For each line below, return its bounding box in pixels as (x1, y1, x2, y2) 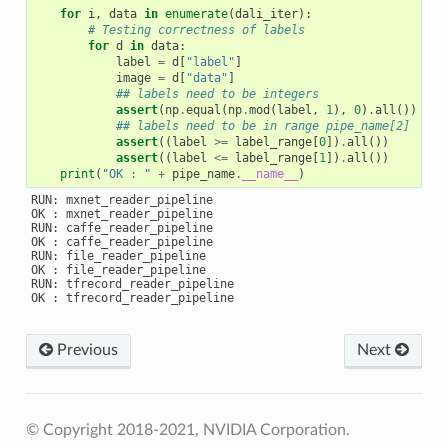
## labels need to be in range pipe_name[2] (115, 119, 410, 134)
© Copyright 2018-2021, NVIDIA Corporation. (25, 422, 350, 439)
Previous (52, 342, 118, 359)
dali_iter (234, 7, 298, 22)
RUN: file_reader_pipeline (30, 249, 206, 264)
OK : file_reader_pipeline (30, 263, 206, 278)
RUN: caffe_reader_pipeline (30, 221, 213, 236)
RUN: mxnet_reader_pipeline (30, 193, 213, 208)
